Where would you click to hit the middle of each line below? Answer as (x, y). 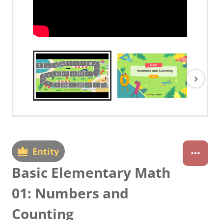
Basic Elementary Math (91, 172)
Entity (46, 151)
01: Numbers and (70, 193)
